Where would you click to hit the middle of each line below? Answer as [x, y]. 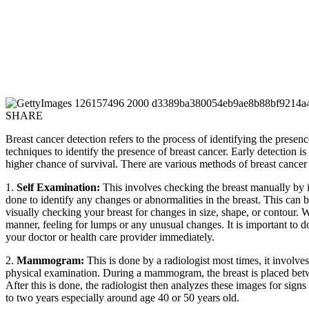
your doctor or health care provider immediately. [110, 237]
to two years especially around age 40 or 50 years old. [122, 297]
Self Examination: [60, 187]
